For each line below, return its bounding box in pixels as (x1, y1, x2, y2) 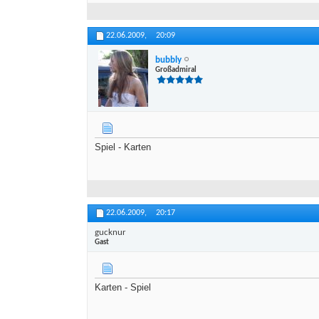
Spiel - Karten (95, 142, 151, 153)
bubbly (155, 55, 182, 65)
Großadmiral (155, 66, 197, 74)
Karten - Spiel (95, 282, 151, 293)
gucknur (95, 227, 126, 237)
